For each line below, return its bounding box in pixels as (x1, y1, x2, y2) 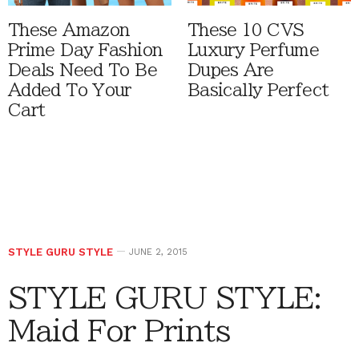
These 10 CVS (188, 22, 305, 39)
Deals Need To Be (8, 62, 157, 79)
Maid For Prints (8, 316, 230, 345)
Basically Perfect (188, 82, 329, 99)
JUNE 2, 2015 (129, 247, 188, 258)
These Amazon (8, 22, 130, 39)
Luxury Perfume (188, 42, 320, 59)
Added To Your (8, 82, 131, 99)
